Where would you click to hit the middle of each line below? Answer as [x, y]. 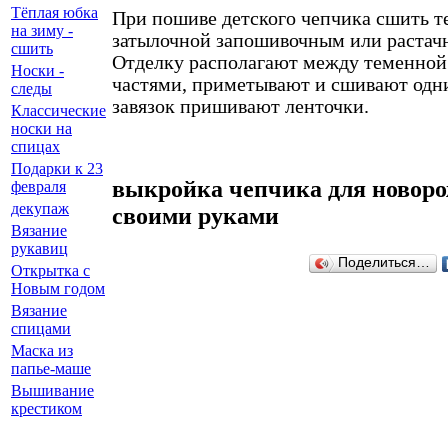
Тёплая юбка [54, 12]
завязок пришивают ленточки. [240, 106]
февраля [38, 186]
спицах [35, 146]
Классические [58, 110]
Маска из [42, 350]
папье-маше [51, 368]
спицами [41, 328]
